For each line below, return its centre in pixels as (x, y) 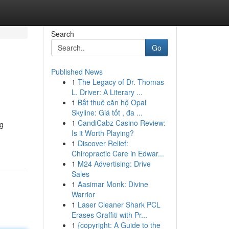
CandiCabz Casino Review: (121, 123)
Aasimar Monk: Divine (113, 184)
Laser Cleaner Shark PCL (119, 204)
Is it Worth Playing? (102, 133)
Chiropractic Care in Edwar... (118, 153)
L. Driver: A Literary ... (107, 92)
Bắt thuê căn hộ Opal (112, 102)
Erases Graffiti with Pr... (109, 215)
